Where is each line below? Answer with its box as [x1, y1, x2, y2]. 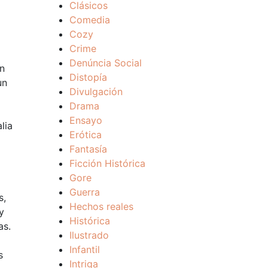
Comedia [69, 14, 110, 26]
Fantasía [69, 143, 107, 155]
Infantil [69, 243, 100, 255]
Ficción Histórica [69, 157, 145, 169]
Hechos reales [69, 200, 133, 212]
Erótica [69, 129, 102, 141]
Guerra [69, 186, 100, 198]
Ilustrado [69, 229, 109, 241]
